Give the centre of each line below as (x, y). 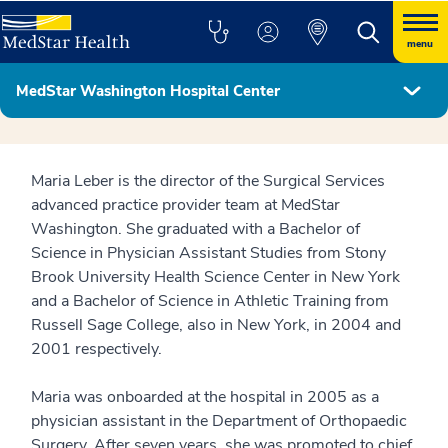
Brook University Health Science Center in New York (215, 277)
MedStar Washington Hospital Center (148, 90)
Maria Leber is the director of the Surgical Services (208, 181)
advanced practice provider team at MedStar (185, 205)
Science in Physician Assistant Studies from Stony (208, 253)
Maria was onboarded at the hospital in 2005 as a (205, 397)
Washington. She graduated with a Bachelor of (195, 229)
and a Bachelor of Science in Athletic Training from (210, 301)
